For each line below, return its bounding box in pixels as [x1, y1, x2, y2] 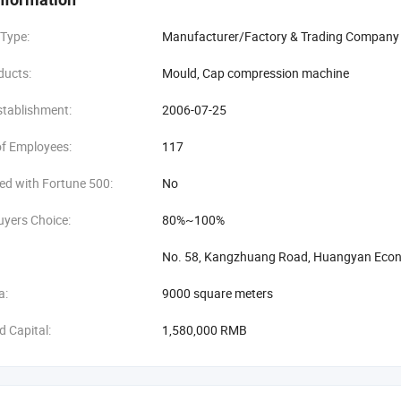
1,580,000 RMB [162, 321, 247, 338]
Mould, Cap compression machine [162, 64, 349, 81]
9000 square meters [162, 285, 273, 302]
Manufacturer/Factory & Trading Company [162, 28, 399, 45]
